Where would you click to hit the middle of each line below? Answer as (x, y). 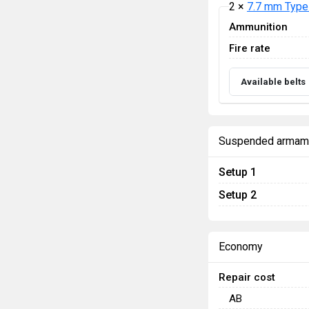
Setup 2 (238, 195)
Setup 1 (238, 172)
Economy (241, 246)
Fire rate (250, 48)
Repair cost (247, 277)
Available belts (273, 81)
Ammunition (258, 27)
